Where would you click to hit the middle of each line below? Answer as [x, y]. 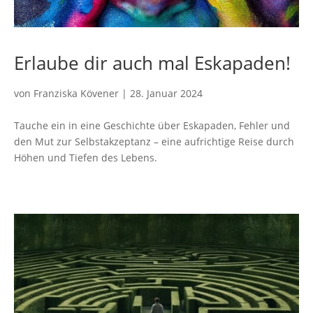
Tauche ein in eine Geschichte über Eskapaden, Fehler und [152, 125]
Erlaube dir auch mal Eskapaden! [152, 63]
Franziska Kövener [76, 93]
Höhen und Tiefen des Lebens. [86, 157]
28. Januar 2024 [166, 93]
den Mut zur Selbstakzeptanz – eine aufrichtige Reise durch [154, 141]
